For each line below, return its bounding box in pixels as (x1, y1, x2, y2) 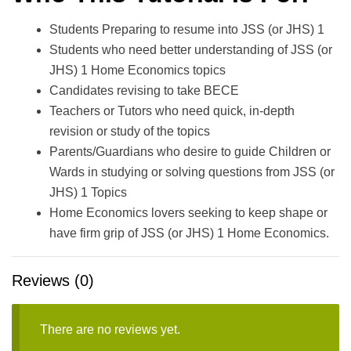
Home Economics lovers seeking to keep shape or (49, 205, 327, 219)
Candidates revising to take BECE (49, 83, 239, 97)
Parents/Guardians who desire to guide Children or (49, 144, 331, 158)
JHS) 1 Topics (49, 185, 127, 199)
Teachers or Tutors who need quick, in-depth (49, 103, 295, 118)
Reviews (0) (12, 271, 94, 289)
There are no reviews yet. (39, 323, 180, 337)
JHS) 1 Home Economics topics (49, 63, 226, 77)
